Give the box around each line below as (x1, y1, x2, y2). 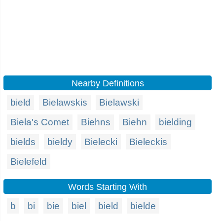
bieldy (47, 137, 73, 147)
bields (10, 137, 36, 147)
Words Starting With (68, 182, 147, 192)
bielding (159, 117, 192, 127)
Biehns (81, 117, 110, 127)
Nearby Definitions (71, 78, 144, 88)
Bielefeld (10, 156, 47, 167)
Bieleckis (129, 137, 167, 147)
